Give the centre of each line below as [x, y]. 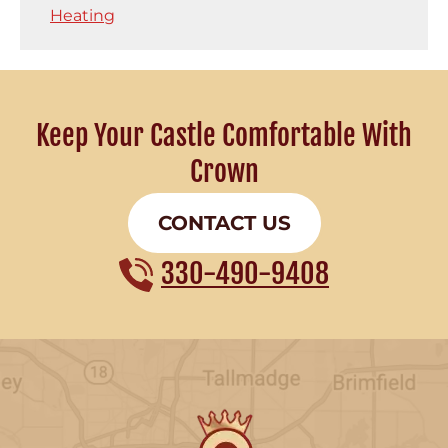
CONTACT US [224, 223]
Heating [82, 16]
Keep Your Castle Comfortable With [224, 136]
